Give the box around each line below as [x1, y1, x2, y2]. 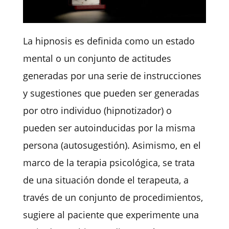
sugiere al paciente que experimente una [22, 209, 199, 221]
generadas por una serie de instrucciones [22, 70, 201, 82]
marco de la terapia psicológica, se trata [22, 156, 195, 169]
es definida [72, 35, 122, 48]
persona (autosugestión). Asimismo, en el [22, 139, 201, 152]
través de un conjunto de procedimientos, [22, 191, 203, 204]
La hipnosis [22, 35, 72, 48]
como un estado [122, 35, 195, 48]
